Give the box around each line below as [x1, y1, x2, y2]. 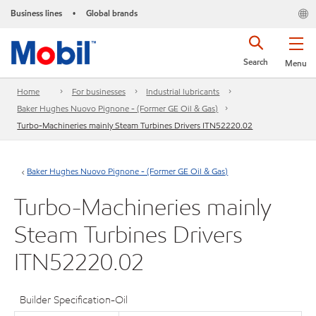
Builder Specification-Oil [20, 293, 128, 307]
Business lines [11, 7, 62, 19]
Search [243, 56, 268, 68]
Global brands [86, 7, 138, 19]
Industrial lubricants [146, 85, 220, 98]
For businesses [71, 85, 126, 98]
